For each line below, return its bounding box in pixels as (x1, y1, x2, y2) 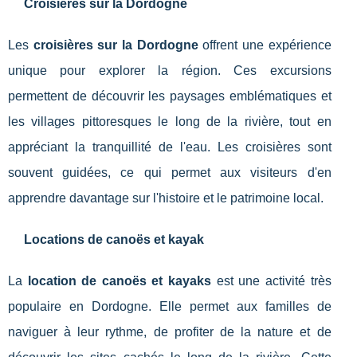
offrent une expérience (198, 38, 331, 53)
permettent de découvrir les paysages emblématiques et (8, 89, 331, 104)
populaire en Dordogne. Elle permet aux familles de (8, 300, 331, 314)
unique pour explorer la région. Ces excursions (8, 64, 331, 78)
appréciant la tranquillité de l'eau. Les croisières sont (8, 140, 331, 155)
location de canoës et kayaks (27, 274, 212, 288)
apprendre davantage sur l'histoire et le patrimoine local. (8, 191, 324, 206)
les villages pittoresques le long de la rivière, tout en (8, 115, 331, 129)
